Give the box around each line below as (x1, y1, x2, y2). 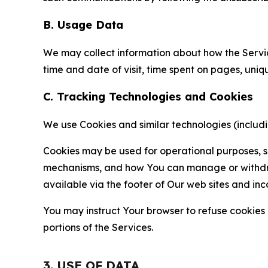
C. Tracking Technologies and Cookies (43, 90, 253, 103)
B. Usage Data (43, 18, 123, 32)
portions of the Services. (43, 221, 153, 233)
